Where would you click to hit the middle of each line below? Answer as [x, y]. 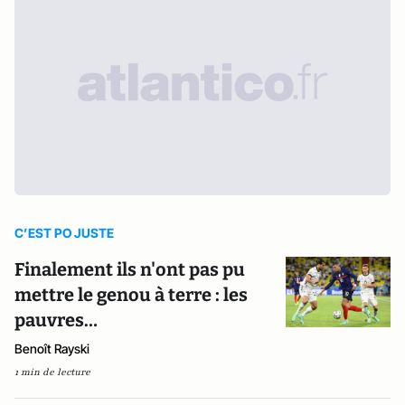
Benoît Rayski [52, 348]
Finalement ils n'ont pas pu [130, 269]
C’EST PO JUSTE [64, 233]
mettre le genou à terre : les [131, 295]
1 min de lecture [52, 372]
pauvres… [56, 320]
